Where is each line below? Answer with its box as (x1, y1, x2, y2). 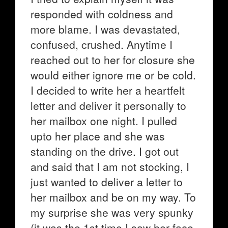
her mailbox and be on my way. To (31, 189, 196, 205)
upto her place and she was (31, 128, 165, 144)
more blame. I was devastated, (31, 21, 180, 37)
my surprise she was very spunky (31, 205, 193, 220)
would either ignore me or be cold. (31, 67, 196, 82)
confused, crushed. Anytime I (31, 37, 173, 52)
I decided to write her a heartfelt (31, 82, 185, 98)
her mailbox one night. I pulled (31, 113, 177, 128)
